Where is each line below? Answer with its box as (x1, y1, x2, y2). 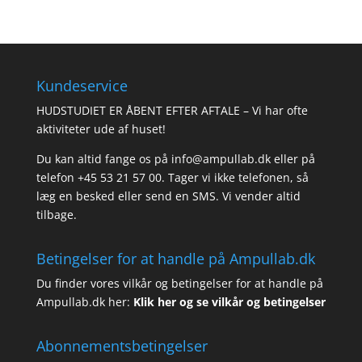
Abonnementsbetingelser (36, 336, 208, 356)
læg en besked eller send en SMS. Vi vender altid (36, 188, 301, 204)
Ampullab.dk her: (36, 294, 130, 310)
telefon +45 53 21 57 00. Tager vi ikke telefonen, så (36, 170, 309, 185)
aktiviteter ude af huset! (36, 121, 166, 137)
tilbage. (36, 207, 77, 222)
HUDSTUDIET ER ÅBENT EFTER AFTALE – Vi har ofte (36, 103, 308, 118)
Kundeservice (36, 76, 128, 95)
